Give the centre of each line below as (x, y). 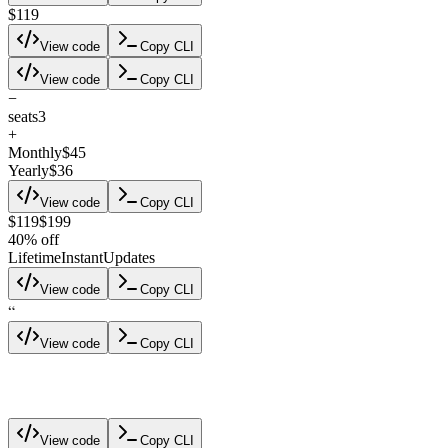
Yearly (28, 170)
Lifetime (34, 257)
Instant (82, 257)
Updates (129, 257)
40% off (33, 239)
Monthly (35, 152)
